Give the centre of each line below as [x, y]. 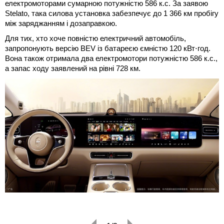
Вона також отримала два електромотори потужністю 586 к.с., [111, 58]
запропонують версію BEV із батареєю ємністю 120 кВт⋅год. [108, 48]
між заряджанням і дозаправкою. [61, 23]
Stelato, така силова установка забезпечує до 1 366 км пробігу [112, 13]
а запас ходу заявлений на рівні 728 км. [73, 68]
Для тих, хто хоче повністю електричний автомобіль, [95, 38]
